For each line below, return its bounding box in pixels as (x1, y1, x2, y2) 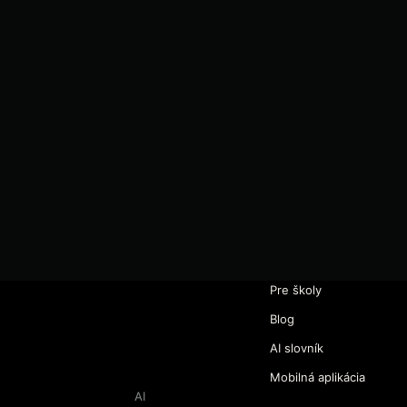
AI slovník (270, 341, 323, 355)
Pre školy (270, 283, 322, 297)
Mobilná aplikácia (270, 370, 365, 384)
